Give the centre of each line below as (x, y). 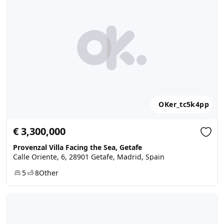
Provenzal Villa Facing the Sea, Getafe (77, 147)
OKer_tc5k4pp (184, 104)
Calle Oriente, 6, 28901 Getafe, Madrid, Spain (89, 157)
